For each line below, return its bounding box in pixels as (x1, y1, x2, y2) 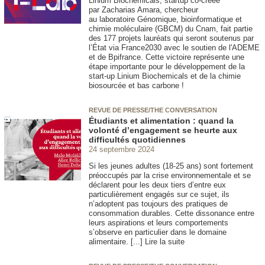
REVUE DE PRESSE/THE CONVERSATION (89, 106, 217, 114)
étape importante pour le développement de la (89, 62, 245, 71)
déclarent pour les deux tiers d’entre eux (89, 180, 226, 190)
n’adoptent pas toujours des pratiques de (89, 199, 228, 209)
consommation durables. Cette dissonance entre (89, 209, 254, 218)
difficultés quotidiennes (89, 135, 186, 145)
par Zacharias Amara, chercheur (89, 5, 198, 14)
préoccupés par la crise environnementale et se (89, 171, 251, 180)
